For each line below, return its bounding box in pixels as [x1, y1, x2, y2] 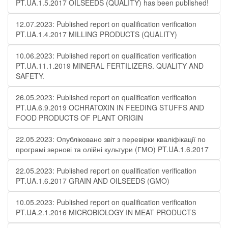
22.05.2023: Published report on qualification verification [16, 165, 196, 176]
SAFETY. [16, 71, 44, 81]
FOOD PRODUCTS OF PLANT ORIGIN [16, 112, 143, 123]
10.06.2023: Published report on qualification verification [16, 50, 196, 61]
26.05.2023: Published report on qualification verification [16, 92, 196, 102]
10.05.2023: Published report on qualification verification [16, 197, 196, 207]
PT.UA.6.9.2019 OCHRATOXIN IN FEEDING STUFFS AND [16, 102, 204, 112]
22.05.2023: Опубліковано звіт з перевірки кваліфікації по [16, 134, 206, 144]
